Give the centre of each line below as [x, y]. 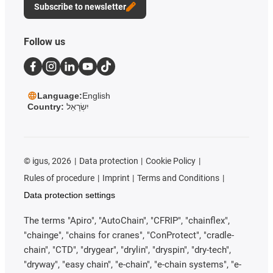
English [96, 95]
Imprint [116, 178]
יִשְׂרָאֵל [78, 106]
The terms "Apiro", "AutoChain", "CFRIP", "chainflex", [127, 220]
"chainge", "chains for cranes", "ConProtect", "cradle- [129, 235]
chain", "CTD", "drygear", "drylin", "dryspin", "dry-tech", [127, 250]
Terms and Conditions [179, 178]
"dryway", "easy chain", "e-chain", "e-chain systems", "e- [133, 264]
